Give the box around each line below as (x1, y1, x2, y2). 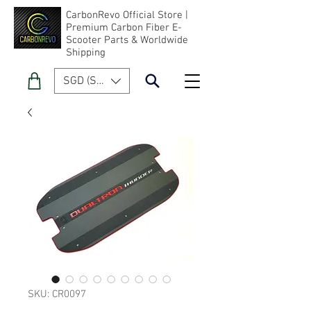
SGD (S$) (63, 74, 106, 88)
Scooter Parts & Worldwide (66, 34, 188, 47)
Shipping (66, 47, 106, 59)
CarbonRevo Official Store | (66, 9, 188, 22)
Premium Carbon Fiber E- (66, 22, 182, 34)
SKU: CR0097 (28, 288, 86, 301)
